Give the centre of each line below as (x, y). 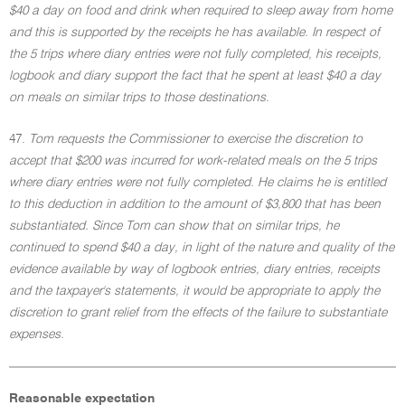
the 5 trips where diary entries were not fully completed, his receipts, (195, 54)
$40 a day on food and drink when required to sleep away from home (201, 11)
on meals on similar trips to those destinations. (139, 98)
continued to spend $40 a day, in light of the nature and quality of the (202, 248)
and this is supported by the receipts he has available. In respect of (194, 33)
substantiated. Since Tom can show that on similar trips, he (174, 226)
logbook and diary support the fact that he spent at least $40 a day (195, 76)
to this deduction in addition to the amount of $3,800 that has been (195, 204)
